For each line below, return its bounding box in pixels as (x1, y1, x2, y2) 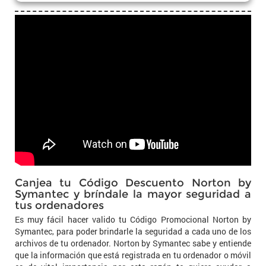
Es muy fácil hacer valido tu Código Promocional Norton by (15, 213, 251, 225)
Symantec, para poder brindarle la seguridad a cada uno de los (15, 225, 251, 237)
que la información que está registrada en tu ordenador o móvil (15, 249, 251, 261)
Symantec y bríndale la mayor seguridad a (15, 187, 251, 201)
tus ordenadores (15, 198, 104, 212)
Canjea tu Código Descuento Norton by (15, 176, 251, 189)
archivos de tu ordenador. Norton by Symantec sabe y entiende (15, 237, 251, 249)
